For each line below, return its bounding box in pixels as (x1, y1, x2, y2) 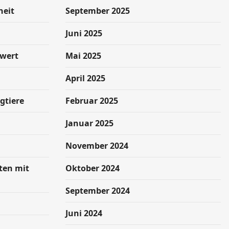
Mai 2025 (65, 50, 101, 61)
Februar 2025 (65, 95, 118, 106)
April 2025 (65, 73, 105, 84)
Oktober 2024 (65, 163, 120, 174)
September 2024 (65, 185, 130, 196)
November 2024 (65, 140, 128, 151)
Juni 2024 (65, 208, 102, 219)
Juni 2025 (65, 28, 102, 39)
